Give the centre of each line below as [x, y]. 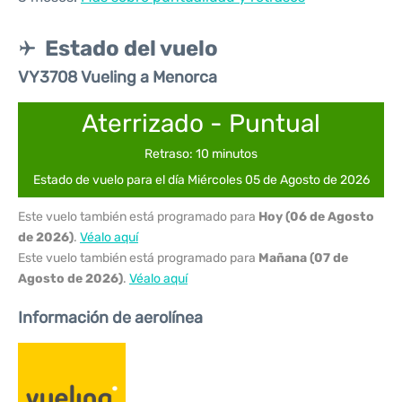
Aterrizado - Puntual [201, 123]
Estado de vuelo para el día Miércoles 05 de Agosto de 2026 [201, 180]
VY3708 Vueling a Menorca [118, 77]
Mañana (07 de [303, 258]
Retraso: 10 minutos [201, 154]
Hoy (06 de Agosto [316, 217]
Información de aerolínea [110, 318]
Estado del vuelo [131, 48]
